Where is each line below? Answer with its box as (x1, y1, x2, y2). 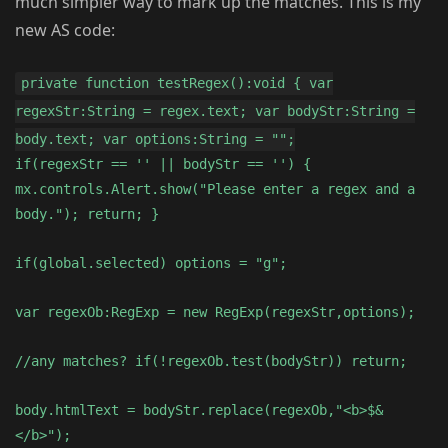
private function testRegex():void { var (21, 75, 334, 92)
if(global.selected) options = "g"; (15, 255, 287, 272)
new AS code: (15, 19, 115, 42)
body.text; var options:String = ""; (15, 131, 295, 148)
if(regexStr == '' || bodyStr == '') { (15, 156, 311, 173)
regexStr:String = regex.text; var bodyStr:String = (15, 103, 415, 120)
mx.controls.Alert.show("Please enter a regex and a (15, 181, 415, 198)
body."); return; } (15, 206, 159, 223)
